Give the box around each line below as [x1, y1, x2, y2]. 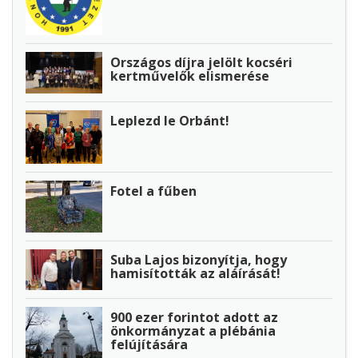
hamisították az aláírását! [110, 264, 280, 282]
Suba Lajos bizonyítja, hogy [110, 250, 287, 268]
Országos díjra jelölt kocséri [110, 53, 292, 71]
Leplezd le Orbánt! [110, 112, 229, 130]
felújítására [110, 335, 188, 353]
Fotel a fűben [110, 182, 197, 201]
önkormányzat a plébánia [110, 321, 276, 340]
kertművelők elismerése [110, 66, 269, 85]
